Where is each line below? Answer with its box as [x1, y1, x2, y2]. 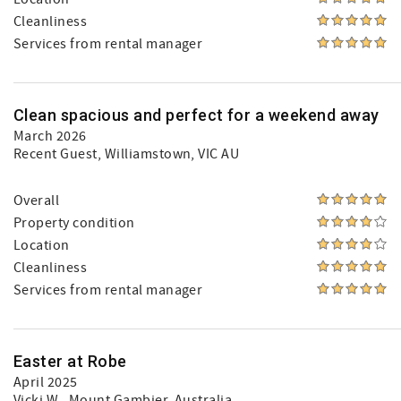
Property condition [13, 214, 135, 232]
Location [13, 236, 70, 254]
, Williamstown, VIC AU [97, 145, 240, 163]
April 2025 [13, 373, 78, 391]
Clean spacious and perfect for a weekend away [13, 106, 380, 124]
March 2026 [13, 127, 87, 145]
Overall [13, 192, 60, 209]
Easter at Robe [13, 352, 127, 371]
